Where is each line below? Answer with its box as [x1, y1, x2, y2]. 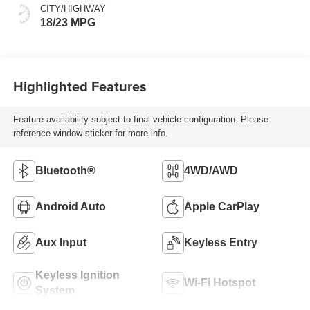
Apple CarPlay [184, 201, 259, 213]
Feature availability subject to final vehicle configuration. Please [12, 114, 268, 125]
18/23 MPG [39, 17, 95, 29]
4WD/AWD [184, 165, 238, 177]
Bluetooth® [35, 165, 95, 177]
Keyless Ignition [35, 269, 120, 282]
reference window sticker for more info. [12, 128, 168, 139]
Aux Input [35, 237, 86, 249]
